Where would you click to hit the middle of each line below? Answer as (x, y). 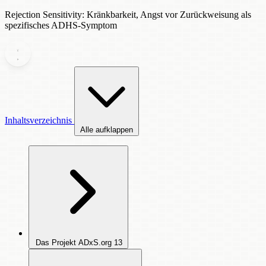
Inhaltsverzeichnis (39, 120)
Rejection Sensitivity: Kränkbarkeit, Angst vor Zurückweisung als (128, 15)
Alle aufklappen (107, 130)
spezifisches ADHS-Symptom (61, 25)
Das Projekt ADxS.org (74, 243)
